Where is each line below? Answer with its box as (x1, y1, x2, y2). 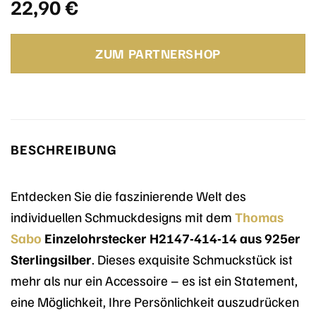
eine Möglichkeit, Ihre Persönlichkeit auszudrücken (11, 292, 299, 310)
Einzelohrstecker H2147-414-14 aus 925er (42, 229, 300, 246)
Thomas (235, 207, 284, 225)
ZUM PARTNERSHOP (95, 45, 221, 62)
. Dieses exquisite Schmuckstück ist (92, 250, 293, 267)
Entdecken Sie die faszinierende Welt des (11, 186, 246, 204)
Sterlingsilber (11, 250, 92, 267)
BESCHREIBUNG (11, 140, 116, 158)
